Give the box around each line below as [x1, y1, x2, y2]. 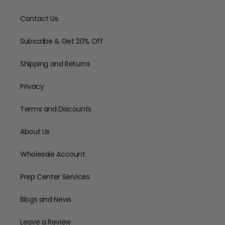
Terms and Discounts [20, 104, 91, 114]
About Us [20, 127, 50, 137]
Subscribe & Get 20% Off [20, 36, 103, 46]
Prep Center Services [20, 172, 90, 182]
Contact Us [20, 14, 58, 24]
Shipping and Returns [20, 59, 90, 69]
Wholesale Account [20, 149, 85, 159]
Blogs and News [20, 194, 71, 204]
